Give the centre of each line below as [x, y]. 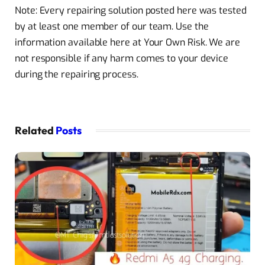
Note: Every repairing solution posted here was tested [131, 11]
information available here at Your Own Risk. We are [127, 43]
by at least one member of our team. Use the [112, 27]
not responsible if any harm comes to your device [122, 59]
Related [35, 130]
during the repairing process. [77, 75]
